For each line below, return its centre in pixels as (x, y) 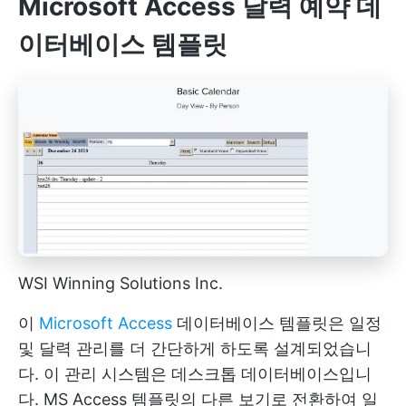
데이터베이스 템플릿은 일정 (277, 324)
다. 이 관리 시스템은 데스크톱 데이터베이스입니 (195, 374)
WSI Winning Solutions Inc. (121, 284)
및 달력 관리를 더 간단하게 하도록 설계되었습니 (195, 349)
